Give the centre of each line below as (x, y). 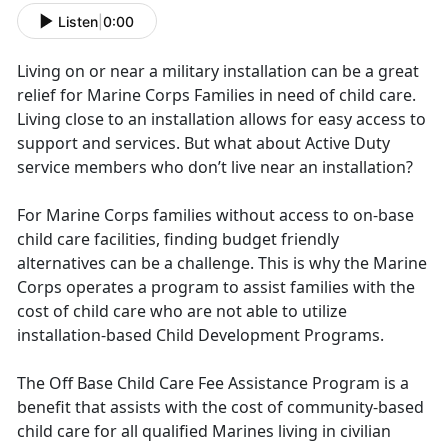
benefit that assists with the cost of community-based (220, 407)
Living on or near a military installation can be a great (218, 71)
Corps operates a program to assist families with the (216, 287)
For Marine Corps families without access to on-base (215, 215)
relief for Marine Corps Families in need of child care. (216, 95)
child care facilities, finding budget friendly (178, 239)
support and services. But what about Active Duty (203, 143)
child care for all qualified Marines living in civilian (204, 431)
